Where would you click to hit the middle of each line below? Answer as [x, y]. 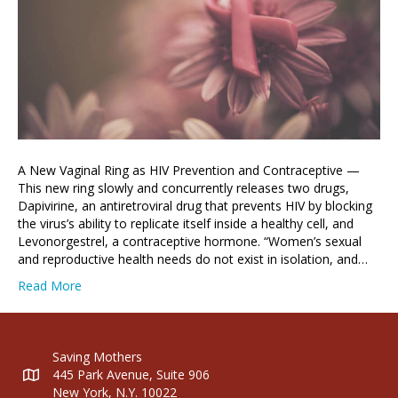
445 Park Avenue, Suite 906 [131, 375]
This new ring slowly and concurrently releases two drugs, [183, 188]
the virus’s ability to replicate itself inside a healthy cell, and [186, 224]
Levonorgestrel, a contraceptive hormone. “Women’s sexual [190, 242]
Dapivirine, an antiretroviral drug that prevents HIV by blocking [195, 206]
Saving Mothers [97, 357]
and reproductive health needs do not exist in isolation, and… [193, 259]
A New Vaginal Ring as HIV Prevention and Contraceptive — [189, 171]
